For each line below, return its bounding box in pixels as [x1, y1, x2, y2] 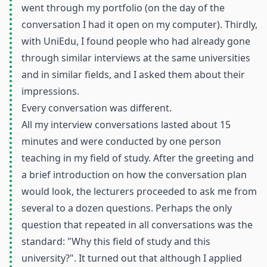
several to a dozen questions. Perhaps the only [21, 201, 232, 215]
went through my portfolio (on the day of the [21, 1, 225, 14]
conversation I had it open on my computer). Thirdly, [21, 18, 257, 31]
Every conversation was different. [21, 101, 172, 114]
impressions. [21, 85, 79, 98]
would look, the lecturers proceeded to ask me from [21, 185, 257, 198]
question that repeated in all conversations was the [21, 218, 253, 231]
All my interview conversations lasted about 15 [21, 118, 231, 131]
